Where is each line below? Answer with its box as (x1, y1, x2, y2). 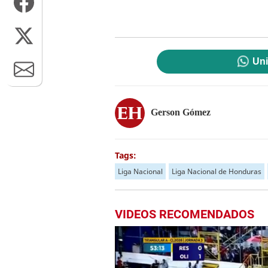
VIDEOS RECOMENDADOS (115, 207, 254, 221)
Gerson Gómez (151, 106, 211, 117)
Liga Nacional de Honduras (172, 166, 261, 176)
